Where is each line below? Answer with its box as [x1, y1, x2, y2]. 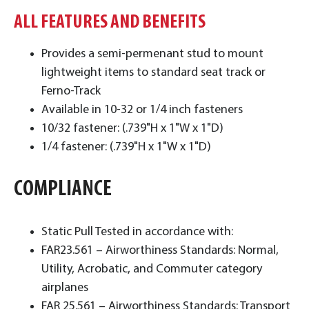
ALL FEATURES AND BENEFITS [14, 12, 206, 32]
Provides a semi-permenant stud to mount [41, 47, 263, 61]
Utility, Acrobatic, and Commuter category [41, 262, 262, 276]
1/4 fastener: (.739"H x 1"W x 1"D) [41, 140, 214, 154]
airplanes [41, 281, 88, 295]
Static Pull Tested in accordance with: [41, 225, 233, 239]
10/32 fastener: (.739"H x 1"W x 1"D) [41, 121, 223, 135]
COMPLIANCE [14, 178, 115, 201]
